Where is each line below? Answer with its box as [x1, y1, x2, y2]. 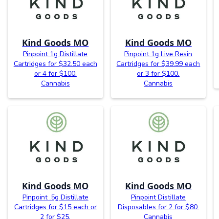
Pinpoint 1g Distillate [23, 49, 88, 59]
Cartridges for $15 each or [14, 202, 97, 212]
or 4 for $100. [34, 68, 77, 78]
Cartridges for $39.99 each [116, 59, 200, 68]
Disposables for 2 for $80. [117, 202, 199, 212]
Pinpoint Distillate [131, 192, 186, 202]
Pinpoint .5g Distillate [22, 192, 88, 202]
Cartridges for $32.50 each [13, 59, 97, 68]
